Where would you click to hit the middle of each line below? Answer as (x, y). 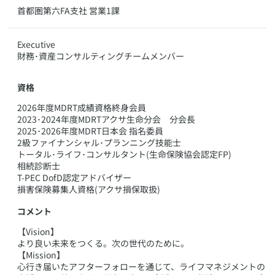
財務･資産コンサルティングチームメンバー (101, 56)
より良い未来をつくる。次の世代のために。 (103, 243)
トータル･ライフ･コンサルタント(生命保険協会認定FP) (124, 154)
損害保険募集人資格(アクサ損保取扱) (89, 189)
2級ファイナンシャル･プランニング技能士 (99, 142)
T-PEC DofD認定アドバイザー (74, 177)
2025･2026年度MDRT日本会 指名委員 (90, 130)
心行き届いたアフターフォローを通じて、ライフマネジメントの (141, 266)
